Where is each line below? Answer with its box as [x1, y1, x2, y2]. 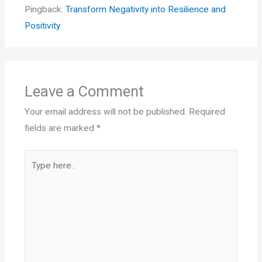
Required [188, 106, 225, 118]
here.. [23, 168, 46, 180]
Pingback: [24, 4, 65, 15]
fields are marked [24, 123, 96, 134]
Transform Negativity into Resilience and [65, 4, 226, 15]
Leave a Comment [24, 82, 144, 101]
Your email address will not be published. [24, 106, 187, 118]
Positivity [24, 20, 60, 31]
